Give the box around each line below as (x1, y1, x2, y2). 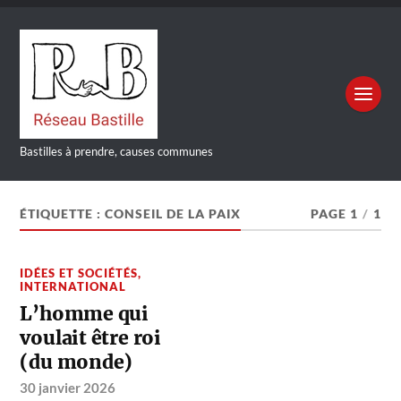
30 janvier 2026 (20, 380, 116, 397)
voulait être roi (20, 326, 162, 351)
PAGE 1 (310, 207, 358, 222)
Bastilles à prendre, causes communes (20, 144, 214, 159)
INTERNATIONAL (20, 279, 127, 294)
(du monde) (20, 350, 133, 375)
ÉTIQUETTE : (20, 207, 106, 222)
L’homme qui (20, 302, 149, 327)
